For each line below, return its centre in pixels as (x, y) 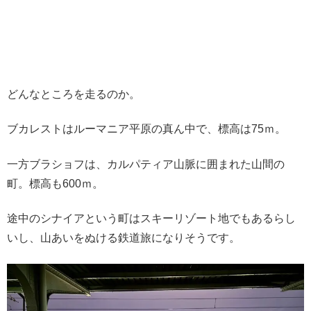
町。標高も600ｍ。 (55, 183)
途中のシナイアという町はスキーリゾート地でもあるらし (151, 219)
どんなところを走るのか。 (74, 94)
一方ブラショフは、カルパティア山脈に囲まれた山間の (146, 164)
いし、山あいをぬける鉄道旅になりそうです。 (124, 238)
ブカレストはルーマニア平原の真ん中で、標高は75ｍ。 (146, 129)
